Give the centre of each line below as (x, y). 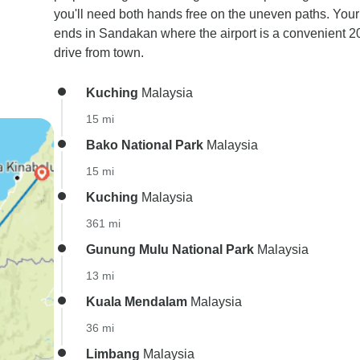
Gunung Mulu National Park (170, 250)
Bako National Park (145, 145)
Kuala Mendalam (137, 302)
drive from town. (99, 53)
